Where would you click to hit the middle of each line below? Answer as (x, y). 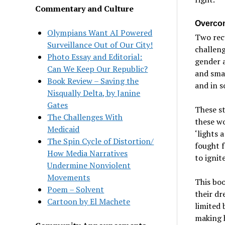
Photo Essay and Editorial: (95, 57)
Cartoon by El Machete (89, 201)
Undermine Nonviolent (89, 165)
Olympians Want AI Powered (100, 32)
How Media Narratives (88, 153)
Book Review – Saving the (93, 81)
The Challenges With (85, 117)
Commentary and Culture (85, 8)
